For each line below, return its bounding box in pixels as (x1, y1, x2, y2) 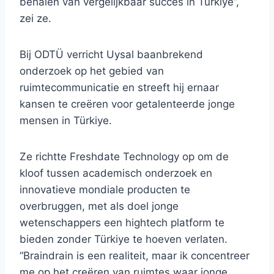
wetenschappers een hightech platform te (20, 217, 224, 229)
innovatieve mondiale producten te (20, 183, 190, 196)
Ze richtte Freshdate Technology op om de (20, 150, 229, 163)
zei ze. (20, 12, 51, 25)
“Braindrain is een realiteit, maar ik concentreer (20, 250, 250, 262)
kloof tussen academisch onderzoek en (20, 167, 212, 180)
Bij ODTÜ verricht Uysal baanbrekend (20, 48, 203, 61)
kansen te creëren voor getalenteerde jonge (20, 98, 235, 111)
